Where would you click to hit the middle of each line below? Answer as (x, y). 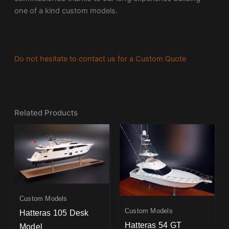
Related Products (46, 112)
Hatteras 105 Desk (54, 212)
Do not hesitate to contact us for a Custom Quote (100, 59)
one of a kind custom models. (66, 10)
